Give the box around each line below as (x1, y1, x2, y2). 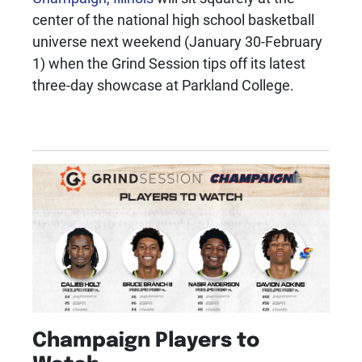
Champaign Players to (32, 324, 259, 352)
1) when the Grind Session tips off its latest (32, 53, 305, 74)
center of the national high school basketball (32, 10, 314, 30)
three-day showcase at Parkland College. (32, 75, 294, 95)
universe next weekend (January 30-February (32, 32, 322, 52)
